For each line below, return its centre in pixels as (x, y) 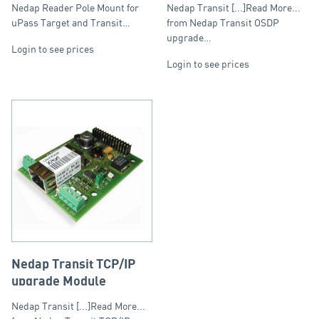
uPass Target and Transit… (71, 22)
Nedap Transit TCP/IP (73, 264)
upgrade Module (59, 281)
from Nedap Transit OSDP (223, 22)
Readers (36, 17)
